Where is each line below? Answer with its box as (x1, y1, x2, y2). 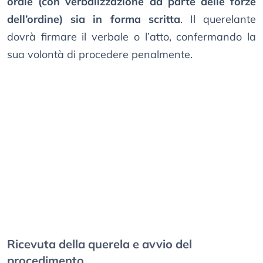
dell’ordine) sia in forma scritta (7, 12, 180, 26)
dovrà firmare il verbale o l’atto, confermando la (7, 30, 256, 44)
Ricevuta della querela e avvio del (7, 237, 192, 252)
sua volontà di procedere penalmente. (7, 48, 193, 62)
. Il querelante (180, 12, 257, 26)
